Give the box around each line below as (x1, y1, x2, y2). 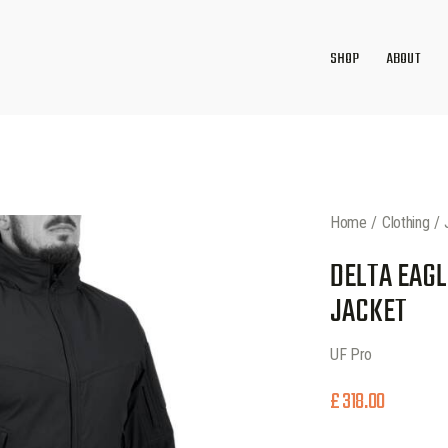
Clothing (381, 213, 430, 233)
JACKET (330, 286, 407, 338)
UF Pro (330, 345, 372, 365)
